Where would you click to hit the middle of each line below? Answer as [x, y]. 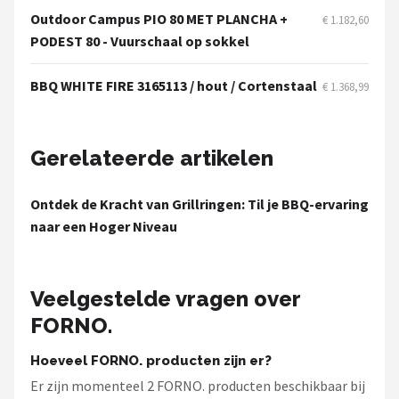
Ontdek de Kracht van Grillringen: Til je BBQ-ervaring [199, 204]
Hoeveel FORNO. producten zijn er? [151, 361]
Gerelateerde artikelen [152, 158]
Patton [58, 49]
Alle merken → [87, 137]
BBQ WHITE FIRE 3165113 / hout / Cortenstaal [174, 85]
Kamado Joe [79, 93]
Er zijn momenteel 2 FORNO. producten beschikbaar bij [198, 386]
